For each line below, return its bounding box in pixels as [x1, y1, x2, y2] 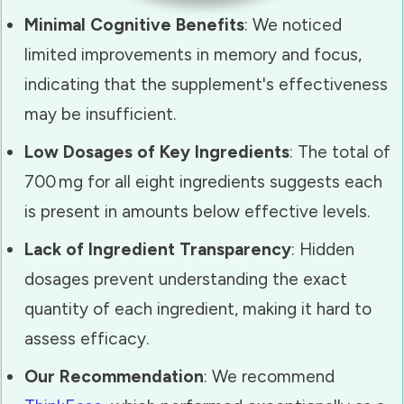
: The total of [289, 141, 390, 162]
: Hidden [291, 238, 354, 260]
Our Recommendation [24, 365, 204, 387]
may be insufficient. [24, 103, 176, 124]
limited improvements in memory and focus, [24, 43, 362, 65]
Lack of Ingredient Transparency [24, 238, 291, 260]
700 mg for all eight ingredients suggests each [24, 170, 382, 192]
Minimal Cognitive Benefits [24, 14, 244, 35]
